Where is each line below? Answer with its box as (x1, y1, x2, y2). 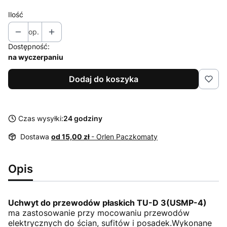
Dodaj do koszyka (68, 73, 138, 84)
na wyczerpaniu (8, 52, 63, 61)
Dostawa (20, 132, 51, 141)
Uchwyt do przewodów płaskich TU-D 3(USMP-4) (8, 197, 207, 208)
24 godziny (63, 113, 102, 123)
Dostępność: (8, 42, 50, 51)
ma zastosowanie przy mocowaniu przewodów (8, 207, 190, 218)
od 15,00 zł (51, 132, 91, 141)
